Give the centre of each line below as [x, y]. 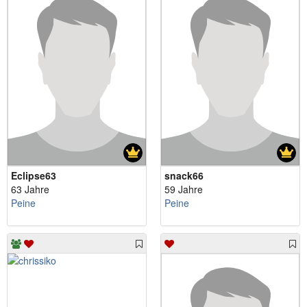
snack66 [184, 176]
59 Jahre [184, 189]
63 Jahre [30, 189]
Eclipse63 [34, 176]
